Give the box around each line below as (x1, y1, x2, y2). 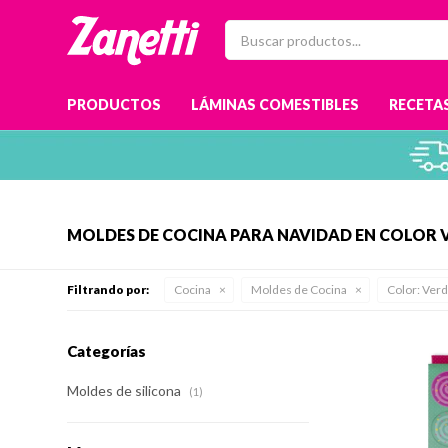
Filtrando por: (67, 282, 150, 297)
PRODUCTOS (67, 96, 162, 113)
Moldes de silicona (67, 382, 185, 399)
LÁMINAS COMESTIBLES (191, 96, 360, 113)
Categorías (67, 342, 147, 360)
